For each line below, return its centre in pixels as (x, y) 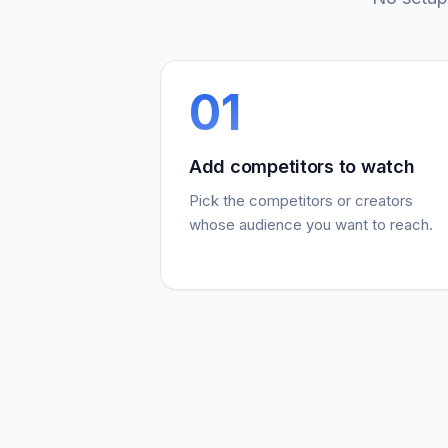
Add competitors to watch (302, 167)
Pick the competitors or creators (301, 201)
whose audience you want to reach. (311, 225)
